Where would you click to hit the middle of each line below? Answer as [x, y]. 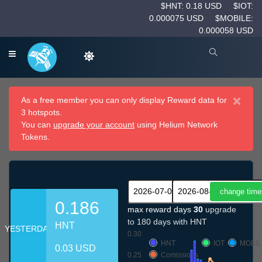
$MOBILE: [234, 18]
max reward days [161, 210]
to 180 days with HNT [167, 222]
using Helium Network [176, 125]
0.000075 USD [177, 18]
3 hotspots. [42, 113]
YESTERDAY [28, 228]
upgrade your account [94, 125]
